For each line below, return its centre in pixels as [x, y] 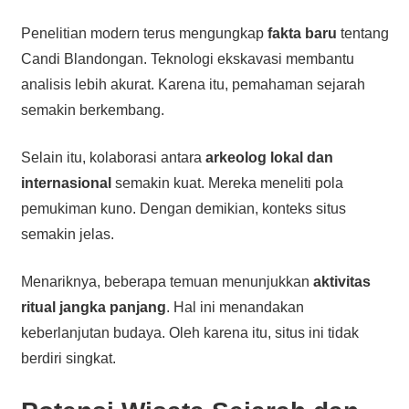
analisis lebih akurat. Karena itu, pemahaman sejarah [193, 84]
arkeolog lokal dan [269, 157]
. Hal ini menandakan [235, 307]
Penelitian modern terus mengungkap [144, 33]
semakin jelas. [67, 234]
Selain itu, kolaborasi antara [113, 157]
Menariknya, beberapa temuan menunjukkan [167, 281]
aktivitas [341, 281]
